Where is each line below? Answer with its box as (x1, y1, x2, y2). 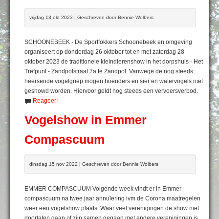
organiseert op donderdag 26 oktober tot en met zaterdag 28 (24, 48, 184, 55)
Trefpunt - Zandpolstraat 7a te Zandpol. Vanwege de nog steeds (24, 67, 193, 75)
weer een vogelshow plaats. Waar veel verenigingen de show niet (24, 204, 199, 212)
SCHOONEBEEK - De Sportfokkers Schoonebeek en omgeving (24, 38, 192, 45)
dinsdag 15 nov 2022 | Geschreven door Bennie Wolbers (29, 161, 158, 167)
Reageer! (33, 97, 58, 104)
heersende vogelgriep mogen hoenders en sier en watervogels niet (24, 77, 203, 85)
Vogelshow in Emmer (24, 113, 147, 127)
